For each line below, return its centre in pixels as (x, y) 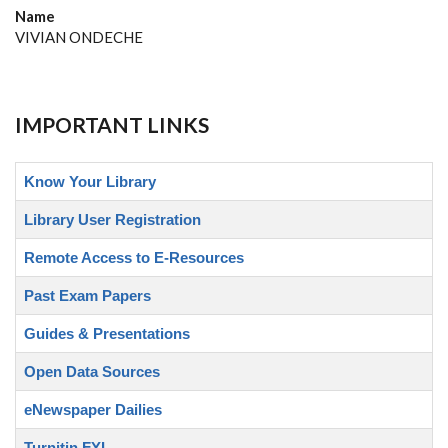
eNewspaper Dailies (93, 409)
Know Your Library (90, 181)
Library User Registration (112, 219)
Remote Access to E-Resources (134, 257)
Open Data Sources (92, 371)
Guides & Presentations (107, 333)
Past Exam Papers (87, 295)
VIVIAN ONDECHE (79, 37)
